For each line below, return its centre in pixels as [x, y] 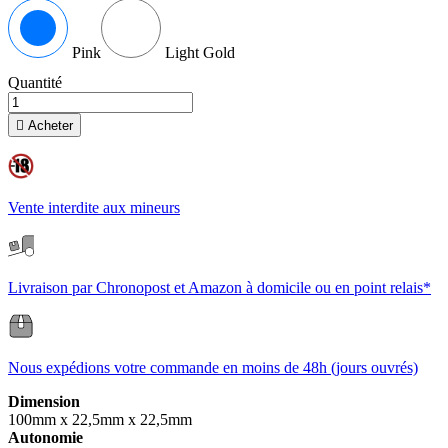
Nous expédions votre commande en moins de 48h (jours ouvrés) [213, 368]
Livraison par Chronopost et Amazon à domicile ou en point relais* [219, 288]
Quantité [35, 83]
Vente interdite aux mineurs [94, 208]
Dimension [44, 402]
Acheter [48, 126]
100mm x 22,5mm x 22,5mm [100, 420]
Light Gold [200, 53]
